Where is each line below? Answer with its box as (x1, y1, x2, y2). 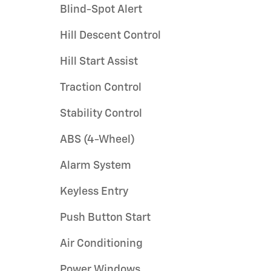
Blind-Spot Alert (60, 4, 142, 15)
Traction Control (60, 82, 142, 93)
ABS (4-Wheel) (60, 134, 135, 145)
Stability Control (60, 108, 142, 119)
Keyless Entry (60, 186, 128, 197)
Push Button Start (60, 212, 151, 223)
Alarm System (60, 160, 131, 171)
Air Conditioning (60, 238, 143, 249)
